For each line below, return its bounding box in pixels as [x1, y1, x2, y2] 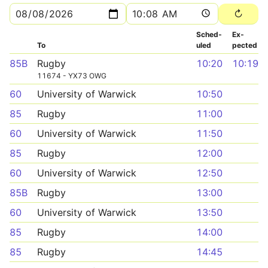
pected [232, 41, 257, 50]
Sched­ [196, 30, 222, 39]
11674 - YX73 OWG [37, 71, 106, 80]
